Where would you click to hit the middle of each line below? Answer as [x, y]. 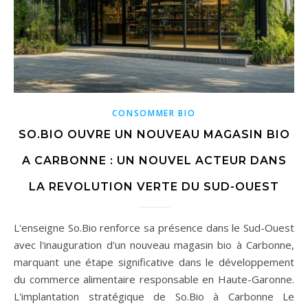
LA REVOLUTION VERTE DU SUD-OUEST [154, 187]
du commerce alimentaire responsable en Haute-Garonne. [154, 279]
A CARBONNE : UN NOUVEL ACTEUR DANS [154, 161]
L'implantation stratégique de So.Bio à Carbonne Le [154, 297]
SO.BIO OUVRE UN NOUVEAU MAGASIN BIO [154, 135]
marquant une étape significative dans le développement [154, 262]
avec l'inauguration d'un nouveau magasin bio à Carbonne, [154, 245]
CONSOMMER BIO [154, 113]
